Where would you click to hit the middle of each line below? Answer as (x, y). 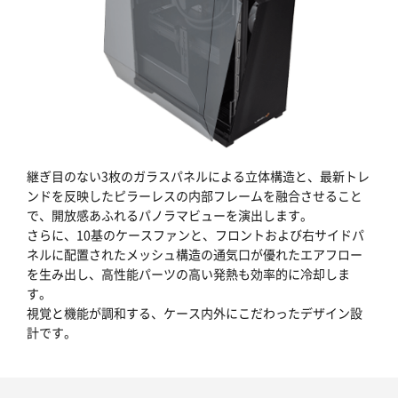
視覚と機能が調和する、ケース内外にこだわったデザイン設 (195, 312)
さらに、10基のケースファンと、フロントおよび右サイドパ (195, 234)
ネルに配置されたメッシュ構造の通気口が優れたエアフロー (195, 254)
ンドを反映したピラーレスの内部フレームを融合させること (195, 195)
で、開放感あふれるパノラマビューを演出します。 (170, 215)
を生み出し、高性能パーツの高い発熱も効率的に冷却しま (188, 273)
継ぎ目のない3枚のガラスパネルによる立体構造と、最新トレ (198, 175)
